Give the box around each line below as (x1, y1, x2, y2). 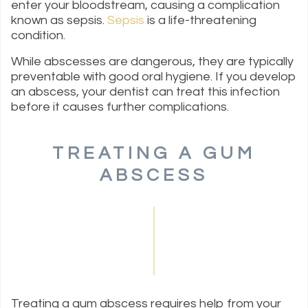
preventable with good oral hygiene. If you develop (11, 70, 296, 84)
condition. (11, 29, 68, 43)
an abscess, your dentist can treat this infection (11, 85, 280, 99)
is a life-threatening (144, 14, 256, 27)
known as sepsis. (11, 14, 107, 27)
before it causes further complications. (11, 100, 232, 114)
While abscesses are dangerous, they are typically (11, 55, 294, 69)
